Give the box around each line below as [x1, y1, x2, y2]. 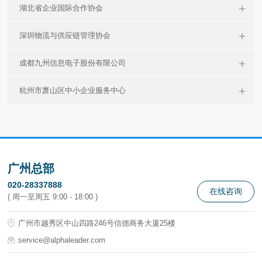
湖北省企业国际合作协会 [19, 4, 104, 13]
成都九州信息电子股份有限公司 [19, 58, 126, 68]
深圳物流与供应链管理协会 [19, 31, 111, 40]
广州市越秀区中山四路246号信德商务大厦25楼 [18, 219, 176, 228]
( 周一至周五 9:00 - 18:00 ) [8, 192, 98, 202]
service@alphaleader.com [18, 236, 106, 245]
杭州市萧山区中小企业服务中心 [19, 86, 126, 95]
